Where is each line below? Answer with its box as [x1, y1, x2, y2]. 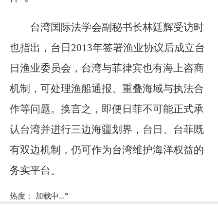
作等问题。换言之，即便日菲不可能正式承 [10, 103, 204, 115]
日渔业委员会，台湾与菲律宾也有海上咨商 [10, 62, 204, 74]
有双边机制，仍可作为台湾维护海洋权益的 [10, 144, 204, 156]
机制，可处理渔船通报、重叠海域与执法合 [10, 82, 204, 94]
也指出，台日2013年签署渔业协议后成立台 [10, 41, 205, 54]
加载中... [36, 191, 65, 201]
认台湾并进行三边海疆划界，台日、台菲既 [10, 123, 204, 135]
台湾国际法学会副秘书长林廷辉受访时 [30, 21, 204, 33]
